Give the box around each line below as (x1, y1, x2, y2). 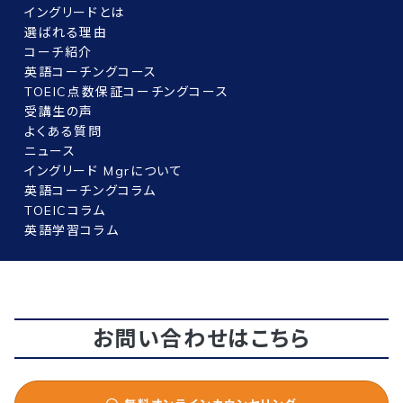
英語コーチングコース (24, 64, 157, 81)
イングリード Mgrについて (24, 163, 184, 180)
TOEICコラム (24, 202, 106, 219)
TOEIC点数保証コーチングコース (24, 84, 229, 101)
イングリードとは (24, 4, 125, 22)
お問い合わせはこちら (92, 325, 311, 353)
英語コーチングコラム (24, 183, 157, 200)
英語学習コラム (24, 222, 120, 239)
